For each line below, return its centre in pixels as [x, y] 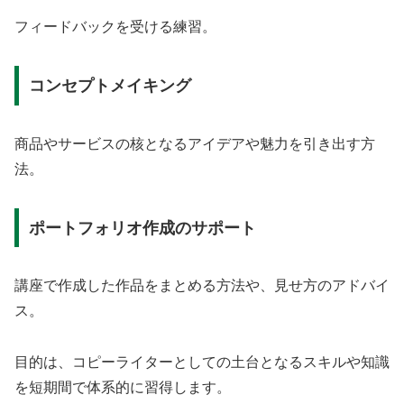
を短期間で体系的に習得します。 [123, 388]
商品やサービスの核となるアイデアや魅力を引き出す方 [195, 143]
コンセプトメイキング [110, 85]
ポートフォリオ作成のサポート [142, 228]
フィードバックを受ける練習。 [115, 27]
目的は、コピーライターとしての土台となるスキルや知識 [202, 363]
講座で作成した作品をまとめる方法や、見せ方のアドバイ [202, 286]
